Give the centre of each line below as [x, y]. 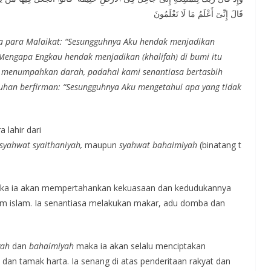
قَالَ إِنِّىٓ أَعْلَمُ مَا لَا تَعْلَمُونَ [198, 14]
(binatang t [220, 145]
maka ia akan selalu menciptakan [140, 246]
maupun [101, 145]
